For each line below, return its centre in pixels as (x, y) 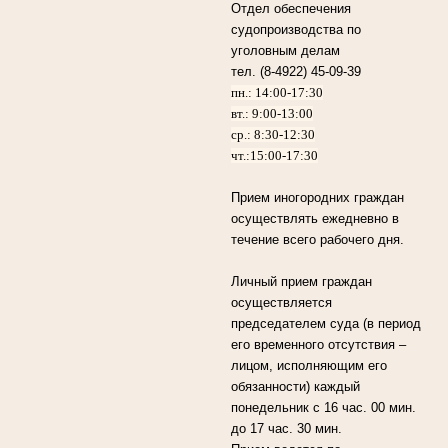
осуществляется (282, 302)
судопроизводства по (296, 29)
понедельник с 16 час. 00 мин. (324, 407)
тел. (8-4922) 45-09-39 (296, 71)
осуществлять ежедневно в (315, 218)
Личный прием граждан (302, 281)
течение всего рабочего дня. (320, 239)
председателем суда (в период (326, 323)
